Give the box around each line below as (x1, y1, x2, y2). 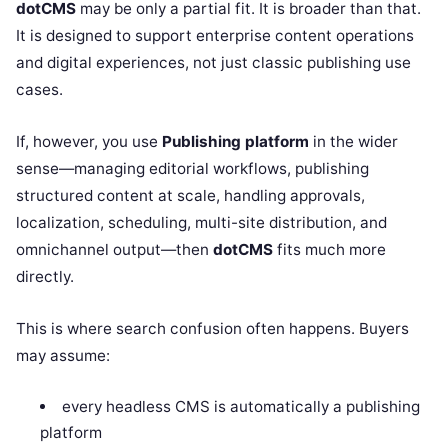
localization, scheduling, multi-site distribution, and (16, 212, 387, 232)
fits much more (273, 239, 386, 259)
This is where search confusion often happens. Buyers (16, 318, 409, 338)
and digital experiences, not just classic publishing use (16, 52, 411, 72)
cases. (16, 79, 63, 99)
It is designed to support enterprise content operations (16, 25, 414, 45)
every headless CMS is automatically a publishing (61, 396, 420, 416)
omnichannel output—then (16, 239, 213, 259)
